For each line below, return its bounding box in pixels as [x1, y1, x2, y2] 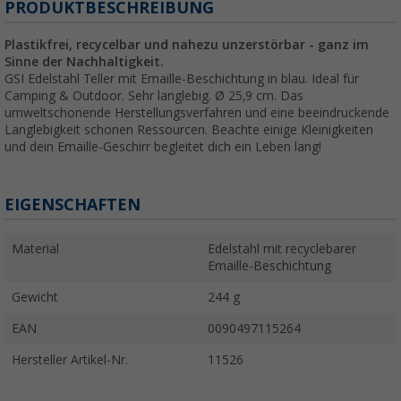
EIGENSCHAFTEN [4, 195, 141, 215]
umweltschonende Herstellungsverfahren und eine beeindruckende [4, 106, 389, 121]
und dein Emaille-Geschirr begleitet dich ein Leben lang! [4, 140, 321, 155]
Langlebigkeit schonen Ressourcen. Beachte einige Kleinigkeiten [4, 123, 373, 138]
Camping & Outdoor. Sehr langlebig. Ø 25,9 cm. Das [4, 89, 303, 104]
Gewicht [12, 290, 58, 305]
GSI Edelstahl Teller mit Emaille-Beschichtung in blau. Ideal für [4, 72, 359, 87]
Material [12, 242, 59, 257]
